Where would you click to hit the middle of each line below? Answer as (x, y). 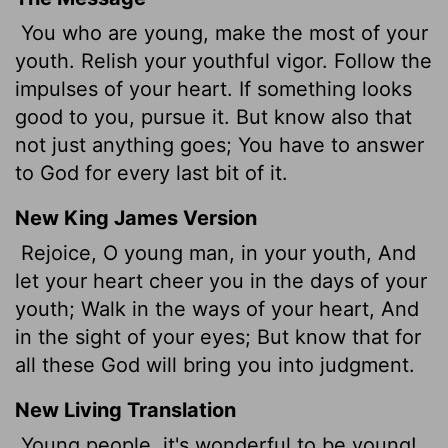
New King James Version (136, 217)
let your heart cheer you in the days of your (221, 280)
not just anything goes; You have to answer (219, 144)
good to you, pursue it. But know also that (213, 116)
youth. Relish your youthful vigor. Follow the (223, 60)
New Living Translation (125, 409)
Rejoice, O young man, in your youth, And (215, 252)
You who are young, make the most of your (221, 32)
